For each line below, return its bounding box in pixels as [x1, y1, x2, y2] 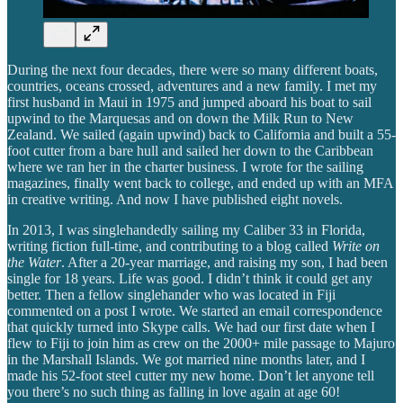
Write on [332, 237, 380, 254]
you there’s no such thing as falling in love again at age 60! [7, 383, 340, 399]
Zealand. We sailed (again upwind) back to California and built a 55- [7, 126, 396, 142]
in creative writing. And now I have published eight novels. [7, 191, 343, 207]
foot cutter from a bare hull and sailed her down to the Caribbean [7, 142, 373, 158]
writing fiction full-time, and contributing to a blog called [7, 237, 332, 254]
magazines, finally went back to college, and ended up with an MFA [7, 175, 393, 191]
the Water [7, 254, 61, 270]
